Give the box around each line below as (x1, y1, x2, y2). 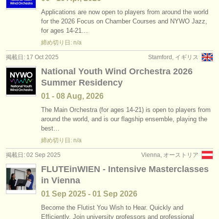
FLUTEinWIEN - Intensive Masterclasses (41, 164, 209, 174)
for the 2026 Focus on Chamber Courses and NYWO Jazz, (41, 18, 207, 25)
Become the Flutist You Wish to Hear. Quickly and (41, 204, 183, 211)
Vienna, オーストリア (141, 152, 198, 158)
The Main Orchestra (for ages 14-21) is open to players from (41, 106, 211, 113)
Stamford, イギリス (148, 54, 198, 61)
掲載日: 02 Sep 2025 (6, 152, 61, 158)
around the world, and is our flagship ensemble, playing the (41, 115, 207, 123)
